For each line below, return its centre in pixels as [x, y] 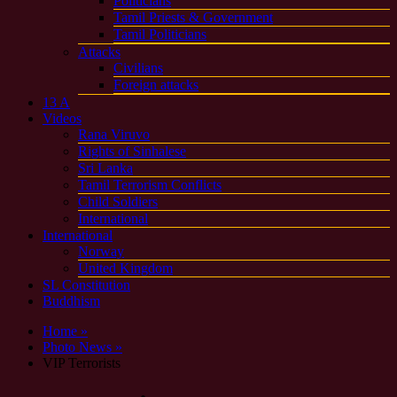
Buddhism [71, 301]
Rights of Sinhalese [132, 151]
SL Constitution [86, 285]
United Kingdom [125, 268]
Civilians [138, 68]
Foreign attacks [156, 85]
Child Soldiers [118, 202]
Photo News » [82, 347]
